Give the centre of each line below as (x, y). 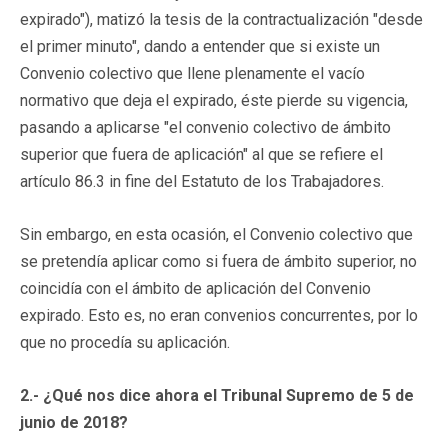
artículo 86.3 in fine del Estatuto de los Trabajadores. (202, 181)
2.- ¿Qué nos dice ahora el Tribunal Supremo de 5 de (217, 395)
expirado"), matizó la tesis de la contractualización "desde (221, 19)
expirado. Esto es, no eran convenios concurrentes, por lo (219, 315)
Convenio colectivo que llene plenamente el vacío (192, 73)
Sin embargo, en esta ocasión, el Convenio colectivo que (216, 234)
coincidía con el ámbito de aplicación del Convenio (195, 288)
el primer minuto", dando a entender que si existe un (200, 46)
